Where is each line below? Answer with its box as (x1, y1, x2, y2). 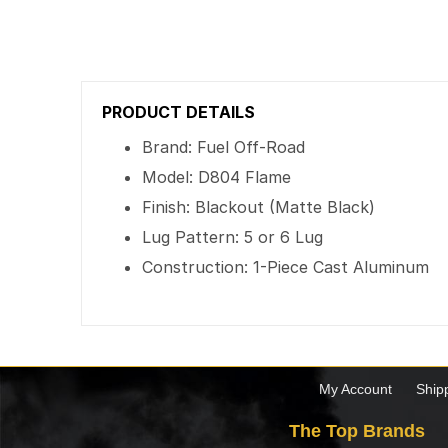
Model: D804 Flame (142, 167, 292, 187)
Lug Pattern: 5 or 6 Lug (142, 227, 324, 247)
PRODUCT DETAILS (102, 102, 256, 122)
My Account (318, 381, 392, 397)
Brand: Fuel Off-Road (142, 137, 306, 157)
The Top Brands (289, 421, 425, 441)
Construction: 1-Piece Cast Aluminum (142, 257, 430, 277)
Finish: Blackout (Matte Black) (142, 197, 376, 217)
